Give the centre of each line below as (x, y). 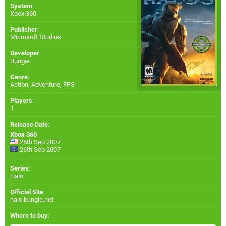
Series (19, 168)
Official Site (27, 192)
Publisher (24, 30)
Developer (25, 53)
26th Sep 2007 (39, 150)
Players (21, 101)
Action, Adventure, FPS (42, 85)
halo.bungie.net (32, 200)
